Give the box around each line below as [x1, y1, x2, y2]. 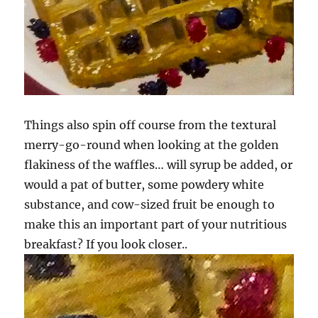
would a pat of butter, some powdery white [24, 177, 265, 192]
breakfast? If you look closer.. [24, 237, 188, 252]
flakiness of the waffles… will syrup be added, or [24, 158, 293, 172]
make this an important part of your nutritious [24, 217, 287, 232]
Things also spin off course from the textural [24, 118, 277, 133]
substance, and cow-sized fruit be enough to [24, 197, 275, 212]
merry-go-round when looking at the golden [24, 138, 280, 153]
